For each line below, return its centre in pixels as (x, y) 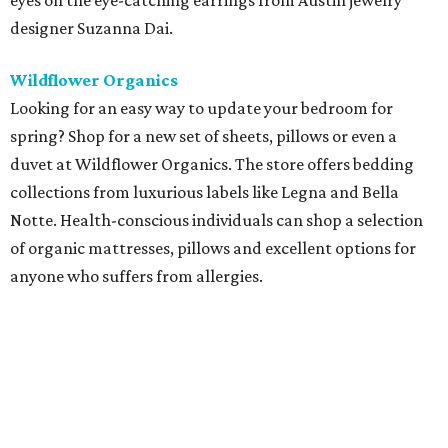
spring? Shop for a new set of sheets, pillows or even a (203, 136)
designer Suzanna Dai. (91, 28)
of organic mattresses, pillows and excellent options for (213, 248)
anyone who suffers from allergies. (136, 276)
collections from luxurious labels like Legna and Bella (204, 192)
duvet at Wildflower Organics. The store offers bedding (212, 164)
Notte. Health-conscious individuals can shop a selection (216, 220)
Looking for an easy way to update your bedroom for (201, 108)
